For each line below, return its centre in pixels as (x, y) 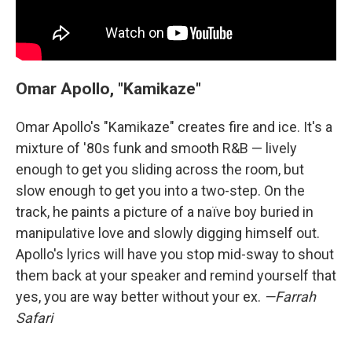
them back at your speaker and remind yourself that (176, 276)
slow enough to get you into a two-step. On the (160, 191)
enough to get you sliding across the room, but (160, 170)
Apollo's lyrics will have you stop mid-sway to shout (175, 255)
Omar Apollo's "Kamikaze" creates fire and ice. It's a (174, 127)
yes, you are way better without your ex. (140, 297)
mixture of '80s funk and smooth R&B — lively (156, 148)
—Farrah (290, 297)
